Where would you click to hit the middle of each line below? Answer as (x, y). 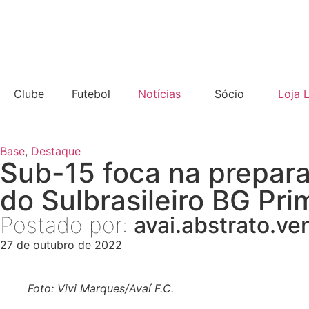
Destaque (56, 151)
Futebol (91, 94)
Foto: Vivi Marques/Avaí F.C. (101, 288)
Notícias (159, 94)
